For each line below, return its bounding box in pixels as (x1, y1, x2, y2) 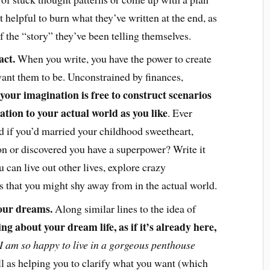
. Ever (167, 105, 192, 121)
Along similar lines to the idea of (52, 201, 196, 216)
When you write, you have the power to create (14, 51, 212, 66)
